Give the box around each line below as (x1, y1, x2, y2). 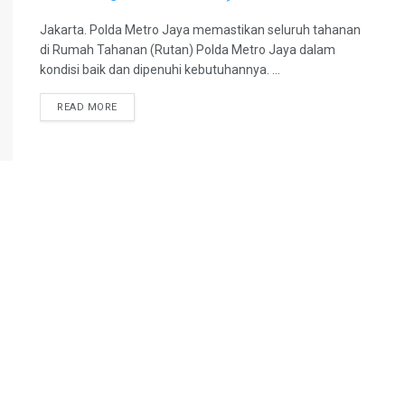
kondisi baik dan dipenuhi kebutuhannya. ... (40, 62, 280, 77)
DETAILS (116, 100, 160, 112)
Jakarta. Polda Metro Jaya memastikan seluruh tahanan (40, 23, 361, 37)
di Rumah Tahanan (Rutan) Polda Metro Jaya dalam (40, 42, 335, 57)
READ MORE (57, 101, 118, 113)
